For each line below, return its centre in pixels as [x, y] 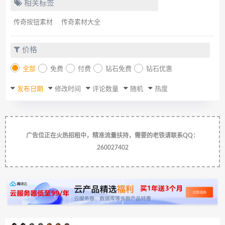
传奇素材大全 [81, 22]
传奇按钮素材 [33, 22]
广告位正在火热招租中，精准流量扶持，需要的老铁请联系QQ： [113, 136]
